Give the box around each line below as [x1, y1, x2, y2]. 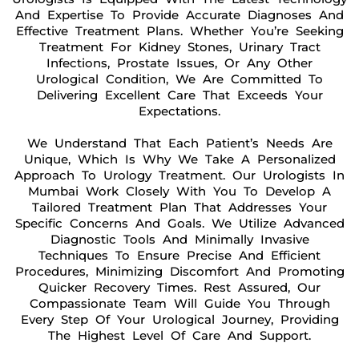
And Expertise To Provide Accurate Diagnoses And [15, 7, 344, 22]
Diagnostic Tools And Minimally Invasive [50, 232, 309, 247]
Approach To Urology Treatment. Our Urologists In [14, 167, 345, 183]
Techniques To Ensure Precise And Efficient [38, 248, 321, 263]
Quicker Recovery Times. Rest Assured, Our [38, 280, 321, 295]
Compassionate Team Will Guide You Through [29, 296, 330, 311]
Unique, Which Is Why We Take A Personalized [23, 151, 336, 167]
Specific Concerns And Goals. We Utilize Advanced [14, 216, 345, 231]
